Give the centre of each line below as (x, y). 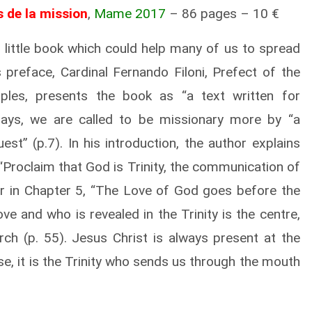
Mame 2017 (130, 14)
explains (276, 143)
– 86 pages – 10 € (223, 14)
